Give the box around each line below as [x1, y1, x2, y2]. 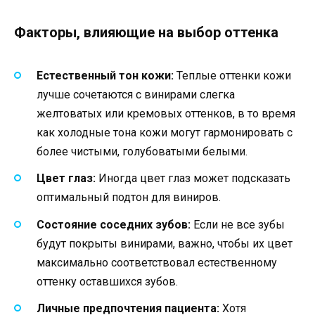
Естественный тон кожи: [37, 69, 174, 83]
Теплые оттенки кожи [174, 69, 291, 83]
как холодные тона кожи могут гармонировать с [37, 126, 292, 140]
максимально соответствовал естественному [37, 255, 277, 269]
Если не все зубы [191, 217, 285, 231]
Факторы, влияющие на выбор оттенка [14, 24, 278, 41]
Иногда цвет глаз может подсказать [96, 172, 290, 186]
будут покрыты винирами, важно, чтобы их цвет [37, 236, 292, 250]
